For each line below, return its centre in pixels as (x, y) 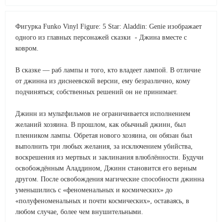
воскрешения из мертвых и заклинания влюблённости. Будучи (110, 157)
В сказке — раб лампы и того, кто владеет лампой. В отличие (108, 70)
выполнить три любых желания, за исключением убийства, (104, 146)
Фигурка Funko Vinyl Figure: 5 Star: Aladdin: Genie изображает (109, 27)
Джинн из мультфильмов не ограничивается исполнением (103, 114)
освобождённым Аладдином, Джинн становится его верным (106, 168)
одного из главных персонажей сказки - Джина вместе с (101, 37)
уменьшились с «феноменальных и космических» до (94, 190)
